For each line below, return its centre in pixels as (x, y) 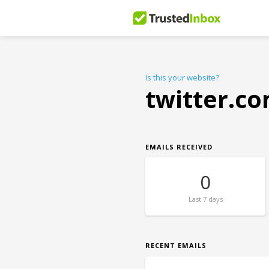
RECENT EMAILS (176, 245)
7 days (212, 199)
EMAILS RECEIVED (179, 147)
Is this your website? (182, 77)
